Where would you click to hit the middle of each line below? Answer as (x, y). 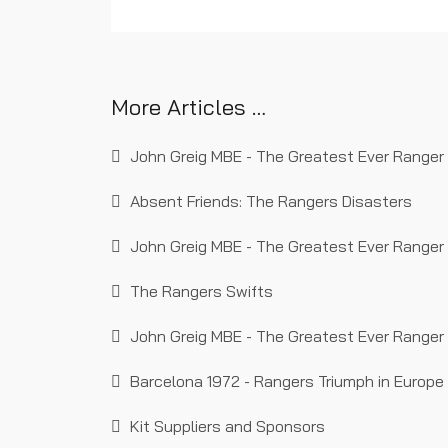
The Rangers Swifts (199, 291)
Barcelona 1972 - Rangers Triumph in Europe (285, 381)
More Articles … (188, 107)
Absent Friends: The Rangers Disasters (269, 201)
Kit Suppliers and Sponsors (225, 426)
